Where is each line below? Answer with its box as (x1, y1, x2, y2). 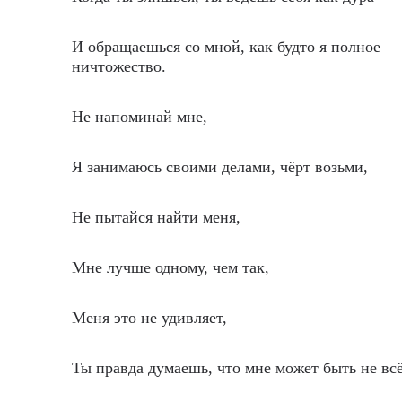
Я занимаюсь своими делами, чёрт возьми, (72, 158, 368, 176)
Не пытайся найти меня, (72, 208, 240, 226)
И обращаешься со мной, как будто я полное (72, 38, 380, 56)
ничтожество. (72, 57, 166, 75)
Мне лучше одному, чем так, (72, 258, 269, 276)
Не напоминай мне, (72, 108, 207, 126)
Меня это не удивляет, (72, 309, 227, 327)
